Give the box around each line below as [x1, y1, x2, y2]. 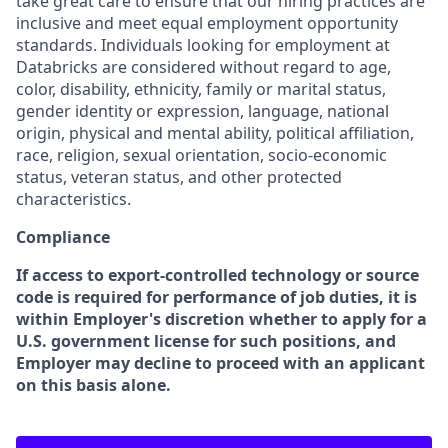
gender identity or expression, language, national [16, 100, 389, 122]
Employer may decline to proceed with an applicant [16, 352, 425, 374]
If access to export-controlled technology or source [16, 264, 419, 286]
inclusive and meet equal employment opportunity [16, 12, 398, 34]
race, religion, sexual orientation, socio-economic [16, 144, 387, 166]
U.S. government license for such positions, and [16, 330, 396, 352]
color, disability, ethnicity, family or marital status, [16, 78, 386, 100]
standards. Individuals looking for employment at [16, 34, 390, 56]
